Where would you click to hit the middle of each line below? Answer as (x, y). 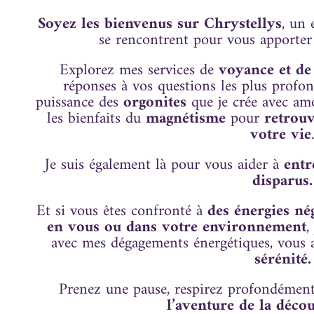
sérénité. (282, 259)
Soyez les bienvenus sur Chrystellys (159, 24)
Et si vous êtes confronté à (122, 211)
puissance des (79, 102)
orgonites (155, 102)
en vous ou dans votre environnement (176, 227)
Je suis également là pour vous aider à (164, 165)
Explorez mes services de (139, 70)
